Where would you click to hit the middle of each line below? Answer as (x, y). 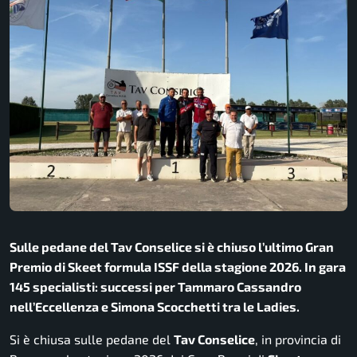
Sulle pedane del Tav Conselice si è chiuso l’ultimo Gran (172, 247)
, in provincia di (298, 339)
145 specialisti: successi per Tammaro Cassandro (155, 287)
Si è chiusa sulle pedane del (92, 339)
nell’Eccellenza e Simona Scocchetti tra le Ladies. (155, 307)
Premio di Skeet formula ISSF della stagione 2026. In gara (178, 267)
